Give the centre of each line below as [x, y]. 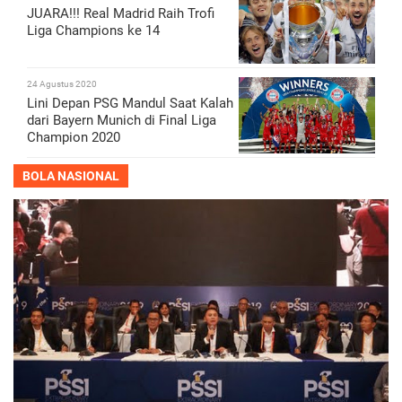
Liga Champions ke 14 [93, 31]
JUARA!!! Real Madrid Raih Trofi [121, 14]
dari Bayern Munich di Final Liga [122, 121]
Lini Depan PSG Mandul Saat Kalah [130, 104]
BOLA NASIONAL [71, 176]
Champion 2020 [74, 138]
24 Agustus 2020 [62, 84]
